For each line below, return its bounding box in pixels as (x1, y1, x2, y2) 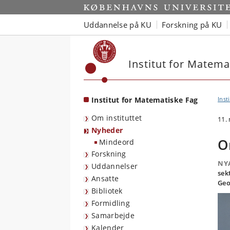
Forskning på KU (161, 19, 222, 30)
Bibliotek (91, 186, 123, 196)
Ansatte (91, 174, 119, 183)
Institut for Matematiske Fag (91, 95, 198, 105)
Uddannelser (91, 161, 138, 171)
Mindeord (99, 137, 135, 147)
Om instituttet (91, 113, 142, 123)
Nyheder (91, 125, 123, 135)
